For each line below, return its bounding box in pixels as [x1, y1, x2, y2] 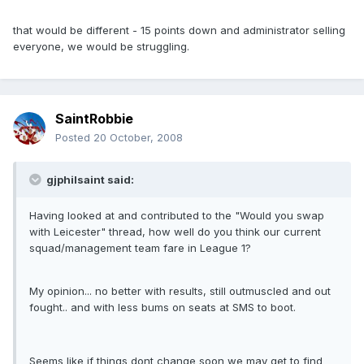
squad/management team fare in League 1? [29, 241, 251, 255]
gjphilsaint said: [44, 173, 134, 187]
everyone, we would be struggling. [13, 40, 189, 54]
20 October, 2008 [93, 131, 183, 145]
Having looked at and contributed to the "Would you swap [29, 209, 324, 223]
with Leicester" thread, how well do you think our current [29, 225, 321, 239]
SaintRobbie [55, 110, 133, 128]
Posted [55, 131, 93, 145]
